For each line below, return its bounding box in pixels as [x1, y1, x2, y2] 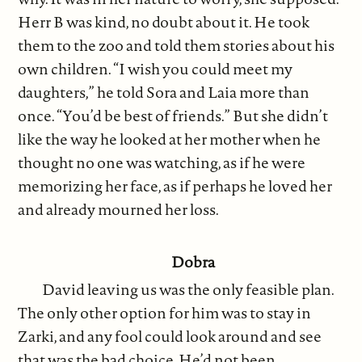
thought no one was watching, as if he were [18, 152, 306, 174]
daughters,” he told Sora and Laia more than [18, 82, 310, 103]
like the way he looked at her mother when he [18, 128, 322, 150]
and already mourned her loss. [18, 199, 220, 221]
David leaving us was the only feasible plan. [42, 279, 335, 301]
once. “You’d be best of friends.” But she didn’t [18, 105, 329, 127]
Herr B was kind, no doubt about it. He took [18, 11, 310, 33]
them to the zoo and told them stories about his [18, 35, 335, 57]
